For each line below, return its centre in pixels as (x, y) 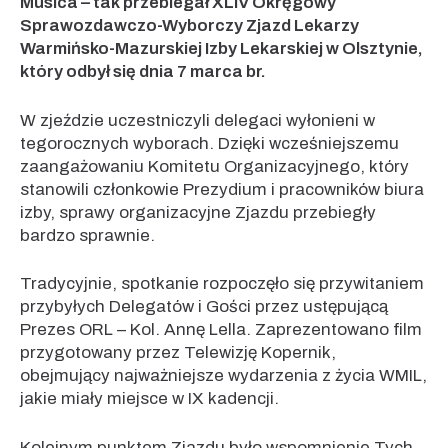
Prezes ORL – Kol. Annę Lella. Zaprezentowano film (221, 329)
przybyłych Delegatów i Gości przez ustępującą (204, 306)
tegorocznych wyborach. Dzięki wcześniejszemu (209, 143)
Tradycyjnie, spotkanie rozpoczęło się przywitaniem (222, 283)
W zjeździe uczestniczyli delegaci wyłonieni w (197, 120)
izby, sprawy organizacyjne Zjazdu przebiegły (198, 212)
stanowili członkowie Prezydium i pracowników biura (222, 189)
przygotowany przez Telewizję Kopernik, (178, 352)
